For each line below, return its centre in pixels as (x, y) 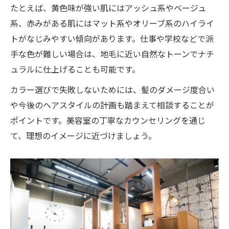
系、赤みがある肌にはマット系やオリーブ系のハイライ (112, 23)
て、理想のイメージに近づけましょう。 (83, 136)
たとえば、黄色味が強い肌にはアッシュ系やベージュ (108, 8)
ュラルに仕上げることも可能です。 (75, 69)
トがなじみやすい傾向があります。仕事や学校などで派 (112, 39)
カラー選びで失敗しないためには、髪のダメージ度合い (112, 90)
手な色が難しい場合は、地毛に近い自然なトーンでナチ (112, 54)
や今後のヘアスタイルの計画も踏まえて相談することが (112, 105)
